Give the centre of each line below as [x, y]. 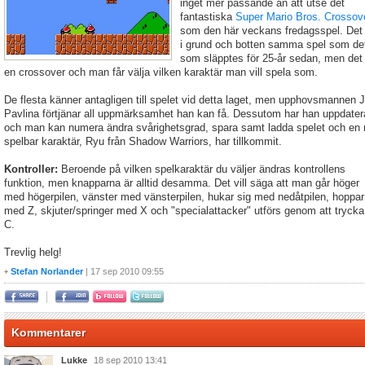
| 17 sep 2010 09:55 [125, 271]
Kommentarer [48, 332]
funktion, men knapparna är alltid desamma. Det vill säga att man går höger [182, 183]
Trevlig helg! [33, 252]
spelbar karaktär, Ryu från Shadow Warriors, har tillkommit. [143, 141]
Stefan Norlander [47, 271]
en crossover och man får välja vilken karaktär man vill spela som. [161, 72]
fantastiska [208, 17]
